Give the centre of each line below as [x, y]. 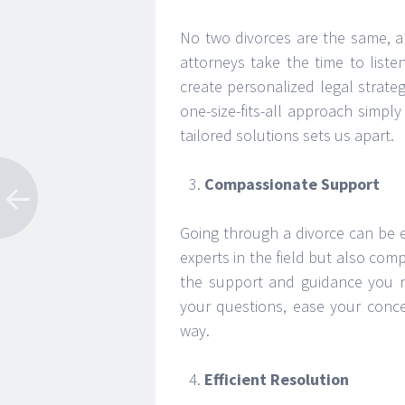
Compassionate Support [292, 184]
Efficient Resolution [277, 379]
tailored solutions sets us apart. [287, 135]
